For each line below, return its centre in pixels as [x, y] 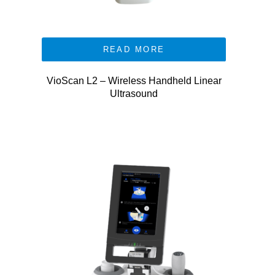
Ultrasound [134, 94]
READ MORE [134, 49]
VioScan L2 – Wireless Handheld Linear [134, 81]
